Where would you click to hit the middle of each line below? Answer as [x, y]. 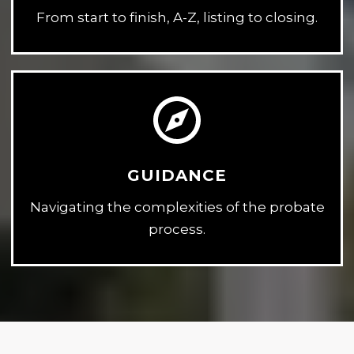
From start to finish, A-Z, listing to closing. [177, 18]
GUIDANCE [177, 176]
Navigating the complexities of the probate [177, 207]
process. [177, 230]
